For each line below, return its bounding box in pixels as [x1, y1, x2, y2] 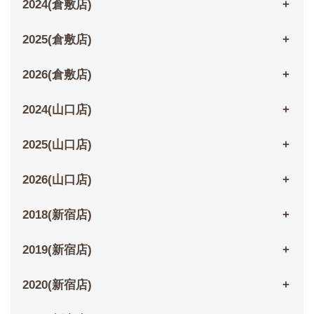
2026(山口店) [22, 173, 92, 187]
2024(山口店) [22, 103, 92, 117]
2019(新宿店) [22, 243, 92, 257]
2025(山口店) [22, 138, 92, 152]
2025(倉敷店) [22, 33, 92, 47]
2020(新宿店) [22, 278, 92, 292]
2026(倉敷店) [22, 68, 92, 82]
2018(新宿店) [22, 208, 92, 222]
